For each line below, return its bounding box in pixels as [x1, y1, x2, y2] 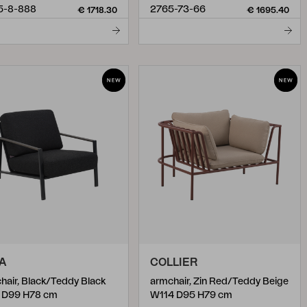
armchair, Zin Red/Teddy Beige [150, 277, 288, 286]
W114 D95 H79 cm [150, 291, 232, 300]
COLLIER [150, 257, 197, 268]
